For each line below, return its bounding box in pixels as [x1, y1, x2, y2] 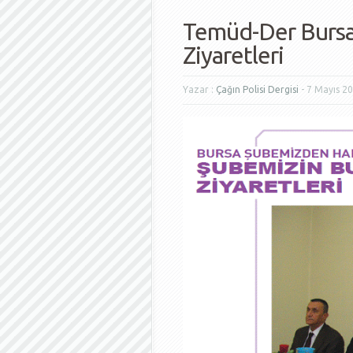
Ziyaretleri [183, 42, 284, 69]
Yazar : [183, 84, 216, 95]
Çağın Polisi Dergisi [216, 84, 299, 95]
